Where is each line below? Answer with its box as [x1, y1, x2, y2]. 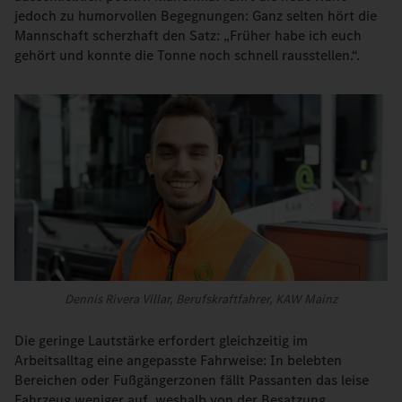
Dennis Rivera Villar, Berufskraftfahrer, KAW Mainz [65, 291, 337, 308]
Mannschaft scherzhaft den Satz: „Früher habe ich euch [14, 26, 362, 45]
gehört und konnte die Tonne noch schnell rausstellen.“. [14, 46, 360, 65]
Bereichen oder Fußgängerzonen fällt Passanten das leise [14, 371, 369, 389]
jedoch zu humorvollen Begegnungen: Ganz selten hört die [14, 6, 377, 25]
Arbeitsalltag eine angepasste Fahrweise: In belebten [14, 351, 342, 370]
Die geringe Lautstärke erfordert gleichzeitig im [14, 331, 308, 350]
